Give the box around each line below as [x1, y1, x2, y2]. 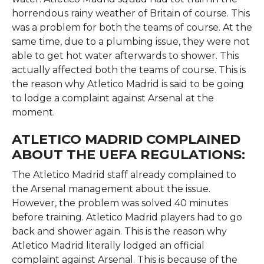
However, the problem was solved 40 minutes [11, 197, 228, 209]
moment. [11, 106, 55, 118]
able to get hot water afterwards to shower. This [11, 49, 239, 61]
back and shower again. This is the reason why [11, 225, 227, 237]
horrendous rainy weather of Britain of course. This [11, 7, 250, 19]
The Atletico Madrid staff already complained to [11, 169, 236, 180]
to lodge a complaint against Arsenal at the [11, 92, 214, 104]
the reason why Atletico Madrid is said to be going [11, 78, 244, 90]
